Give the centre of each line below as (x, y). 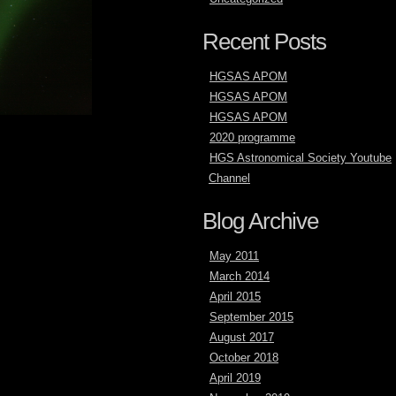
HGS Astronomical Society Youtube (301, 158)
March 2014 (240, 276)
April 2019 (235, 378)
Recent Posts (264, 42)
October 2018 (244, 358)
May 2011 (234, 256)
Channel (229, 178)
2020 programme (252, 137)
